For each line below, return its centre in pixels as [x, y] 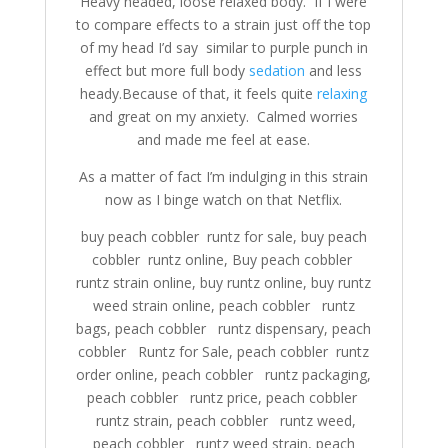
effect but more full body [167, 70]
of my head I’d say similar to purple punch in [223, 47]
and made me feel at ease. [224, 139]
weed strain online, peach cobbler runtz [223, 305]
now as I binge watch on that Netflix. [224, 199]
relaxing [342, 93]
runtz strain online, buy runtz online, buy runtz [224, 282]
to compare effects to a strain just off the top [224, 24]
